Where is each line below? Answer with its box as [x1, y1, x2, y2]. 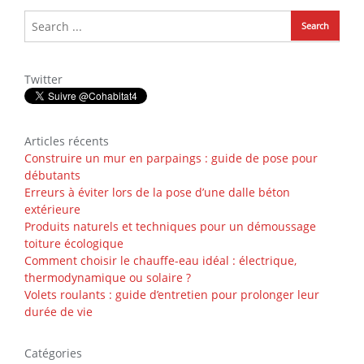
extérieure [24, 201, 80, 217]
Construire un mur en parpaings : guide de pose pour [24, 149, 318, 166]
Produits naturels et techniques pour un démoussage [24, 218, 316, 234]
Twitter [24, 71, 63, 87]
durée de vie [24, 303, 93, 319]
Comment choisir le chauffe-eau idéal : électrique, [24, 252, 297, 268]
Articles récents [24, 132, 109, 149]
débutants [24, 167, 80, 183]
